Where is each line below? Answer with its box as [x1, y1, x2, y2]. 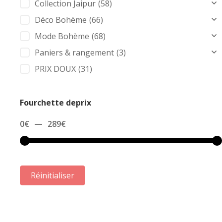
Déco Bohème [35, 14, 87, 25]
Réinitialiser [31, 170, 74, 181]
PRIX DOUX [35, 63, 76, 74]
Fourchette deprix [20, 97, 91, 108]
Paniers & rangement [35, 47, 114, 58]
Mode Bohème [35, 31, 89, 42]
